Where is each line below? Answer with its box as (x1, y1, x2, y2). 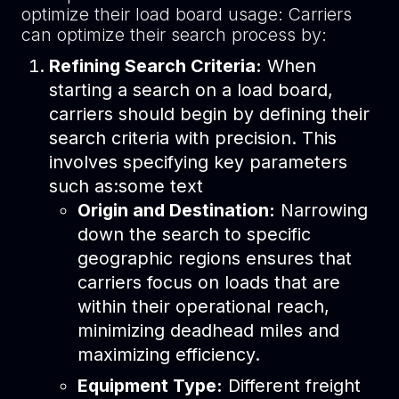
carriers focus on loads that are (77, 271, 340, 293)
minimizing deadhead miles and (77, 319, 339, 341)
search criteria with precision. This (49, 126, 338, 149)
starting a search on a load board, (49, 78, 334, 101)
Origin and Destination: (77, 199, 275, 221)
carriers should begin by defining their (49, 102, 370, 125)
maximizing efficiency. (77, 343, 260, 365)
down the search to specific (77, 223, 311, 245)
